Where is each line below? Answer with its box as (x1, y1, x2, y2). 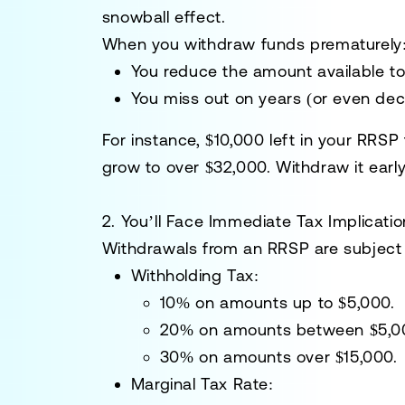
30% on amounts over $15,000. (159, 347, 398, 366)
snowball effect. (101, 7, 226, 26)
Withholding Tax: (130, 266, 259, 285)
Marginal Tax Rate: (130, 374, 274, 393)
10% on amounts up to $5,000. (159, 293, 395, 312)
